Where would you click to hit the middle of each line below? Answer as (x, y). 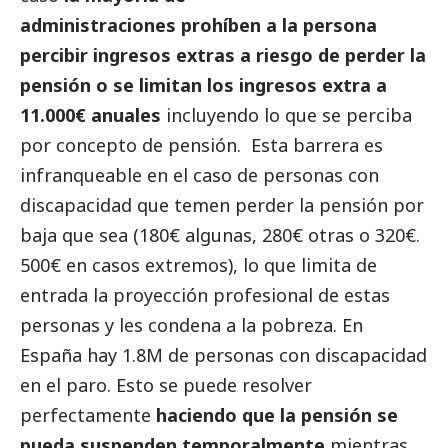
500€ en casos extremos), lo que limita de (198, 265)
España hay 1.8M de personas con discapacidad (223, 355)
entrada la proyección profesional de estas (205, 295)
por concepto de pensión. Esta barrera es (201, 145)
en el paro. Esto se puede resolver (166, 385)
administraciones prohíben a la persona (198, 25)
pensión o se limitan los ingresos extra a (203, 85)
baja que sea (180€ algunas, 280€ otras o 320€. (222, 235)
